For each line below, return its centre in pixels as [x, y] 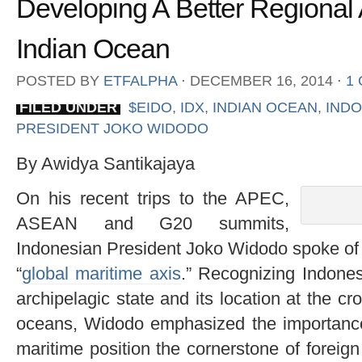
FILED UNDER [68, 108]
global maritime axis [101, 273]
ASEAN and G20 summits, [153, 223]
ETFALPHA [140, 81]
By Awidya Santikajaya [105, 163]
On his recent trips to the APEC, [153, 198]
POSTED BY [60, 81]
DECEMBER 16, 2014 [261, 81]
